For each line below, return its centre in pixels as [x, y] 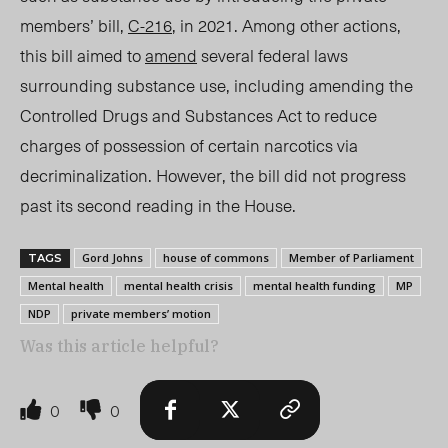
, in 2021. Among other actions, [286, 25]
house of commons [216, 258]
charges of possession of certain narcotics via [189, 145]
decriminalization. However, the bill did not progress [213, 175]
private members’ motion [141, 314]
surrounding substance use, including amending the [216, 85]
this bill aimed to [82, 55]
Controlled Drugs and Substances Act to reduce [198, 115]
